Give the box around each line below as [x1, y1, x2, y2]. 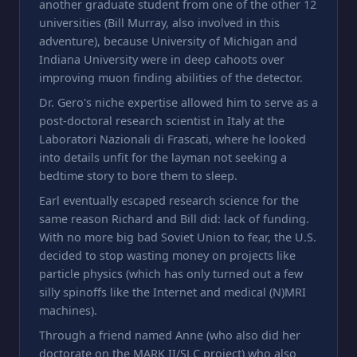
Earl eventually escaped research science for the [39, 192, 299, 208]
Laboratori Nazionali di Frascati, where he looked [39, 131, 306, 147]
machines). [39, 302, 97, 318]
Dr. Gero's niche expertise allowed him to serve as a [39, 94, 318, 110]
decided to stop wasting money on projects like [39, 247, 296, 263]
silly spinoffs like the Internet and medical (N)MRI [39, 284, 306, 300]
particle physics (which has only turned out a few [39, 265, 303, 281]
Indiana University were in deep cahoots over [39, 51, 284, 67]
